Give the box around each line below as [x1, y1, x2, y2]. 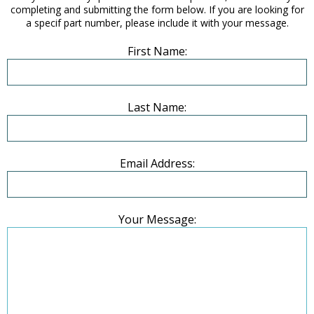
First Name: [127, 43, 187, 60]
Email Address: [119, 156, 195, 172]
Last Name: [128, 100, 186, 116]
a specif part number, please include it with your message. [25, 16, 289, 30]
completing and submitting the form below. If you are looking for [10, 3, 304, 17]
